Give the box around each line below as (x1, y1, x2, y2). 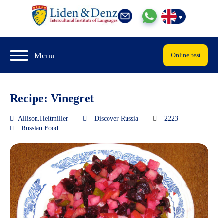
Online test (171, 51, 200, 59)
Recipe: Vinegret (10, 91, 94, 105)
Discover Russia (94, 114, 138, 122)
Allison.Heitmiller (18, 114, 68, 122)
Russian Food (21, 124, 58, 132)
